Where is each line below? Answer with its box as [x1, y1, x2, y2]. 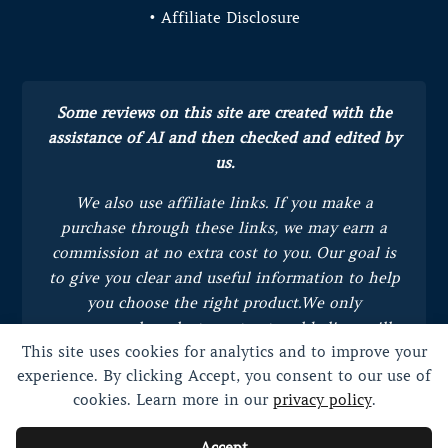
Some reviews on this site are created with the [56, 103, 392, 122]
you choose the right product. [87, 293, 301, 312]
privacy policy [272, 391, 372, 409]
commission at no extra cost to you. [52, 243, 316, 262]
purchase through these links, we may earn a [61, 218, 387, 237]
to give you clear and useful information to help [48, 268, 400, 287]
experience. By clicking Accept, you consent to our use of [17, 367, 431, 385]
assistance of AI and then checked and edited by [47, 128, 401, 147]
